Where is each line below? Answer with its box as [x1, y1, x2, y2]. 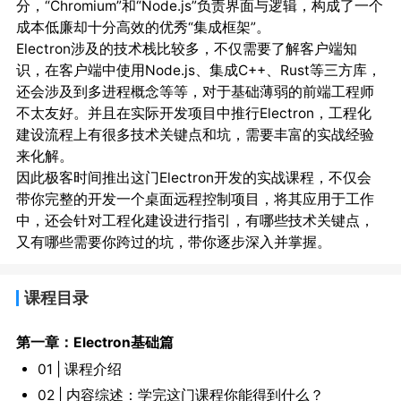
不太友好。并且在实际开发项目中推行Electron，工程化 [15, 105, 371, 123]
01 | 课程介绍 [37, 360, 122, 378]
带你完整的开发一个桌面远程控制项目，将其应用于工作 [15, 191, 374, 209]
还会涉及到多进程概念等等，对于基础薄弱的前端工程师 [15, 83, 374, 101]
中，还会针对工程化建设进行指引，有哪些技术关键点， [15, 212, 374, 230]
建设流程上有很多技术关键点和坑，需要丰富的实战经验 [15, 126, 374, 144]
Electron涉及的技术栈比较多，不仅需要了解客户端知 [15, 40, 357, 58]
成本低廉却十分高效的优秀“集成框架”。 [15, 19, 270, 37]
